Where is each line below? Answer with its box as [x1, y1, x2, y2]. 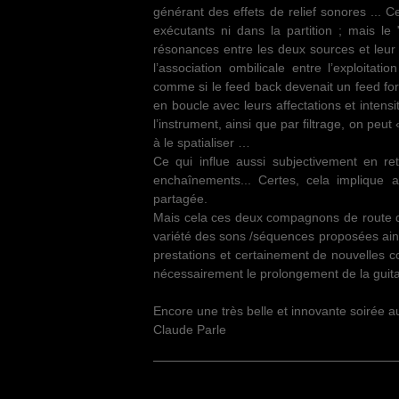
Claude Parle [153, 322, 226, 337]
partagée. [153, 191, 208, 206]
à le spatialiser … [153, 135, 250, 150]
